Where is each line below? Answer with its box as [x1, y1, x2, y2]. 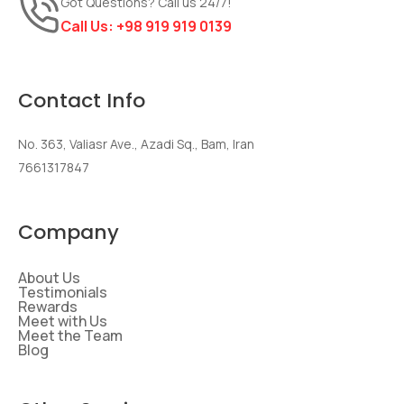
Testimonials [18, 281, 107, 302]
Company [18, 217, 119, 246]
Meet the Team [18, 325, 123, 345]
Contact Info [18, 86, 145, 115]
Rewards [18, 296, 78, 317]
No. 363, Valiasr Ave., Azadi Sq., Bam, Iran [18, 134, 254, 152]
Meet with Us [18, 310, 107, 331]
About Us [18, 267, 80, 288]
